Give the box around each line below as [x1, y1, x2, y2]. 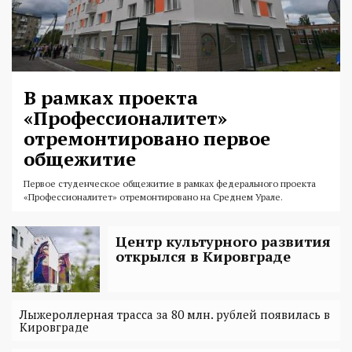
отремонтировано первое [24, 125, 270, 151]
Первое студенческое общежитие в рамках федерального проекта [24, 177, 316, 189]
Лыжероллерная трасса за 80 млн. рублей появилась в [20, 306, 330, 322]
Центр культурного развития [115, 231, 331, 251]
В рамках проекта [24, 84, 198, 110]
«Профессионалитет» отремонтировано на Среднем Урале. [24, 190, 283, 203]
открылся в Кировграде [115, 246, 291, 266]
